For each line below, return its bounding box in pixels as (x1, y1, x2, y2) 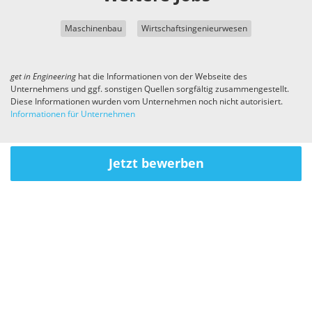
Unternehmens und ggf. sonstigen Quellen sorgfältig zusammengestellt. (10, 84, 289, 95)
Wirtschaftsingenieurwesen (141, 24, 247, 34)
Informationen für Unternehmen (10, 109, 135, 120)
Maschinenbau (65, 24, 122, 34)
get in (10, 72, 33, 82)
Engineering (33, 72, 76, 82)
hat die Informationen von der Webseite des (76, 72, 247, 82)
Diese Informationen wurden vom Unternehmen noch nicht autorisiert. (10, 97, 283, 107)
